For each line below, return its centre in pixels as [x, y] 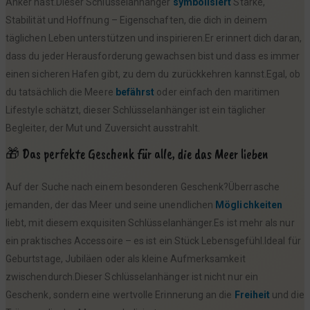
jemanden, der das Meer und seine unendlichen [111, 204]
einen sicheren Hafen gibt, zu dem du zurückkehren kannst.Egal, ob [153, 74]
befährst [135, 92]
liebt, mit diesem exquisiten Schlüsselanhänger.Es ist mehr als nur [150, 222]
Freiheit [252, 294]
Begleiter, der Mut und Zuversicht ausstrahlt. [103, 128]
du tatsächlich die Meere [61, 92]
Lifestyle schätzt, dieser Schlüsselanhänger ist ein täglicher [136, 110]
